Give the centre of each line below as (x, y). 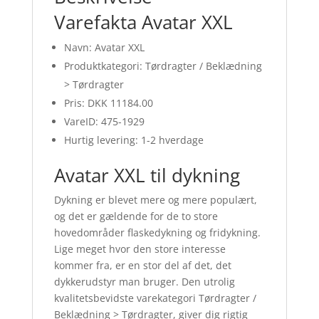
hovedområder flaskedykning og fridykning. (157, 232)
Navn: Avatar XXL (104, 47)
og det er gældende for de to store (136, 216)
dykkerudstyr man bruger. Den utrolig (144, 281)
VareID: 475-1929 (104, 121)
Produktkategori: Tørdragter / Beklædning (163, 66)
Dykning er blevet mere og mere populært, (155, 199)
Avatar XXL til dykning (147, 175)
